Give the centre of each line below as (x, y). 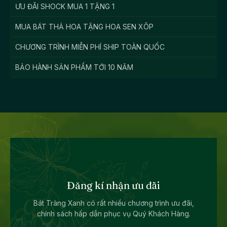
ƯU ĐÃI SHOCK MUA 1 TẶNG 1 (65, 6)
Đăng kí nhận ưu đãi (113, 185)
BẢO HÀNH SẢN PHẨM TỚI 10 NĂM (74, 67)
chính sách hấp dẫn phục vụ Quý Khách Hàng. (113, 213)
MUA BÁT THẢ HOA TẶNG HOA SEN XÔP (84, 26)
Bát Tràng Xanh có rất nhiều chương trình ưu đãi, (113, 203)
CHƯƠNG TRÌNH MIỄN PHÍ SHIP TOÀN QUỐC (90, 47)
